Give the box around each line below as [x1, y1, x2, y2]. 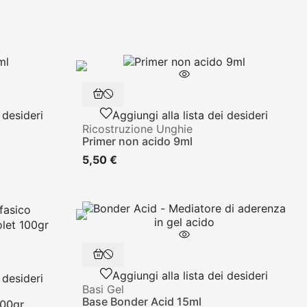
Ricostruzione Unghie [82, 121, 193, 136]
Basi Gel [82, 282, 124, 297]
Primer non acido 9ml [82, 134, 193, 148]
